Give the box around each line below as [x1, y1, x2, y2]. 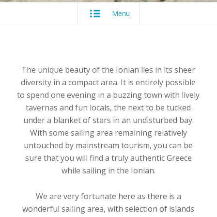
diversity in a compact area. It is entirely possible [21, 77, 196, 88]
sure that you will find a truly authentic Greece [25, 152, 192, 163]
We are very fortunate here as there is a [35, 190, 181, 201]
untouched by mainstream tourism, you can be [24, 139, 193, 151]
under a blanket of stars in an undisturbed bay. [23, 114, 194, 125]
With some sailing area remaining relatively [30, 127, 187, 138]
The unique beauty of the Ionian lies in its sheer [21, 64, 196, 75]
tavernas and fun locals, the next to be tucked [26, 102, 191, 113]
